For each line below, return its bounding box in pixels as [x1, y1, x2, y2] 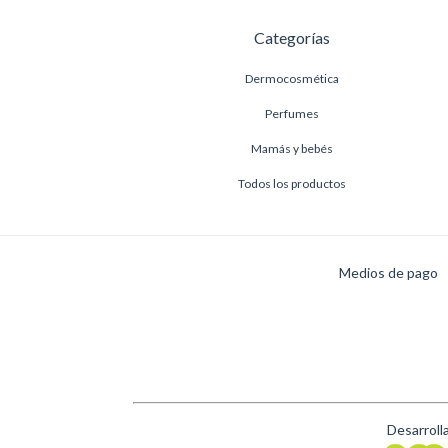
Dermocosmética [245, 70, 339, 86]
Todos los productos [238, 175, 346, 191]
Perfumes [265, 105, 319, 121]
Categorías [254, 27, 330, 47]
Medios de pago [338, 263, 438, 281]
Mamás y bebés [251, 140, 333, 156]
